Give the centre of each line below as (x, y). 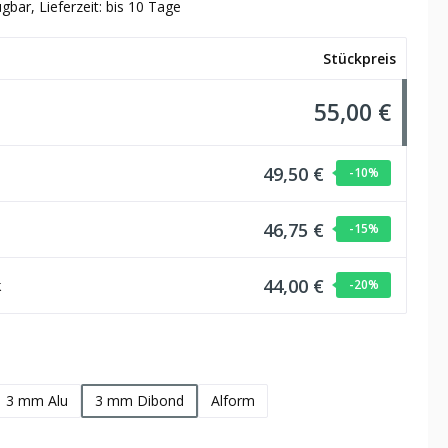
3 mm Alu (36, 400)
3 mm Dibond (139, 400)
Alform (232, 400)
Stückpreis (359, 58)
